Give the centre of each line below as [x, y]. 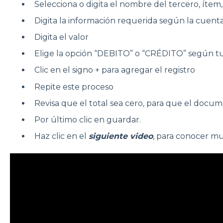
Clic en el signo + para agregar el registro [115, 70]
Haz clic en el [61, 136]
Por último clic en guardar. [88, 119]
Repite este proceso [75, 87]
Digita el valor [62, 37]
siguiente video [120, 136]
